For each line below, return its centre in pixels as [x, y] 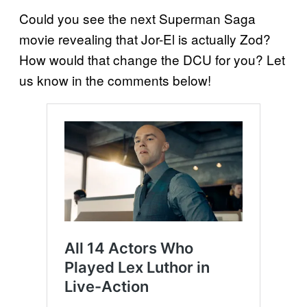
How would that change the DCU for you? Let [152, 59]
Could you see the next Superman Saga [137, 18]
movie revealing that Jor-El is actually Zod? [145, 38]
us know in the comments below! [115, 79]
